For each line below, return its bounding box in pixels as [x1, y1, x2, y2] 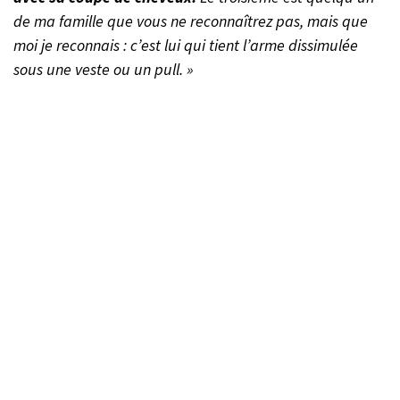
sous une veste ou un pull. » [13, 58, 196, 79]
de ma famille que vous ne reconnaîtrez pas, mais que [13, 10, 368, 31]
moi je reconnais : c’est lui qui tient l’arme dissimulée [13, 34, 358, 55]
